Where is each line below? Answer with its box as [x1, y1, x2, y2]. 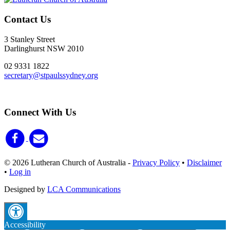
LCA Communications [47, 184, 121, 194]
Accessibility [4, 220, 46, 229]
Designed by [4, 184, 47, 194]
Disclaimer [187, 158, 222, 167]
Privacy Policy [132, 158, 180, 167]
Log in [9, 167, 31, 176]
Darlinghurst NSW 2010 [4, 44, 84, 53]
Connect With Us [4, 107, 76, 118]
